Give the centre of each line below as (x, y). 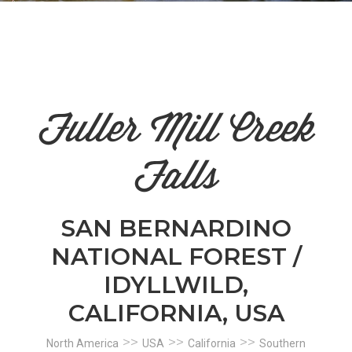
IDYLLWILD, (176, 285)
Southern (282, 343)
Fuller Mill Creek (176, 132)
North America (82, 343)
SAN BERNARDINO (176, 228)
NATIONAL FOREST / (176, 257)
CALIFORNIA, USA (176, 313)
